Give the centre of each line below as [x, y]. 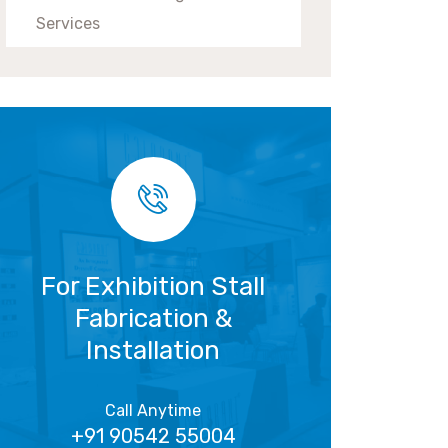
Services [68, 23]
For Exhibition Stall [153, 286]
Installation [153, 350]
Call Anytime [153, 410]
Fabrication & [153, 318]
